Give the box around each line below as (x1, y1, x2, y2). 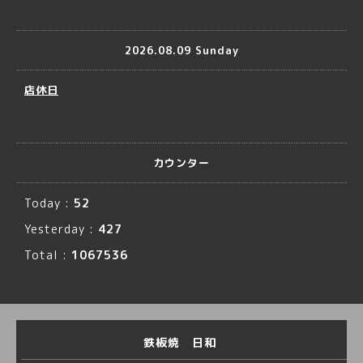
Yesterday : (24, 221, 98, 237)
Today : (24, 195, 74, 211)
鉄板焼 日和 (143, 335, 220, 350)
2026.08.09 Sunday (124, 42, 239, 58)
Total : (24, 247, 71, 263)
